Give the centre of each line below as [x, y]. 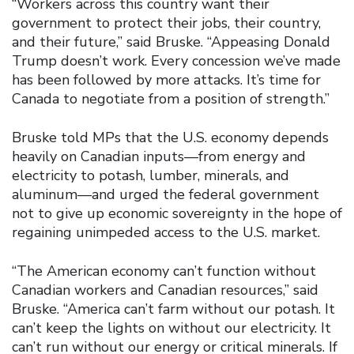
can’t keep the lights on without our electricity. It [171, 328]
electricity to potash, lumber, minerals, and [151, 175]
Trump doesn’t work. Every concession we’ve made [176, 60]
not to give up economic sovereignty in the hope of [177, 213]
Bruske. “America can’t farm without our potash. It [173, 309]
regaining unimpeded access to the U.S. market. [166, 232]
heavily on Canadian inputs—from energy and [159, 156]
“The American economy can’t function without [164, 271]
